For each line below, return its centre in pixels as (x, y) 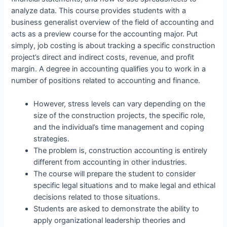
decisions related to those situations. (97, 197)
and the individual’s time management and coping (119, 127)
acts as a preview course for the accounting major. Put (105, 34)
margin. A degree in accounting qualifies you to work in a (109, 69)
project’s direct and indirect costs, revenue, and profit (103, 57)
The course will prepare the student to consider (115, 174)
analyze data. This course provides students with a (99, 11)
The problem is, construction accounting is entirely (121, 151)
